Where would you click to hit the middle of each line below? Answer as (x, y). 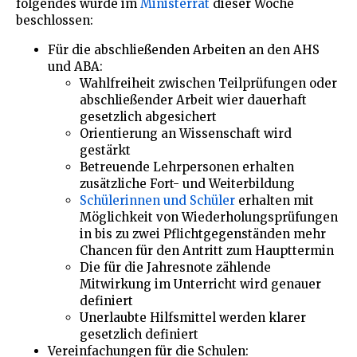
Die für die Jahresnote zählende (175, 267)
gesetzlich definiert (139, 334)
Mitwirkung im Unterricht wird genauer (200, 284)
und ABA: (75, 66)
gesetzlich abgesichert (148, 116)
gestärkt (105, 150)
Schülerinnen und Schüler (157, 200)
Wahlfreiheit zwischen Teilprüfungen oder (208, 83)
